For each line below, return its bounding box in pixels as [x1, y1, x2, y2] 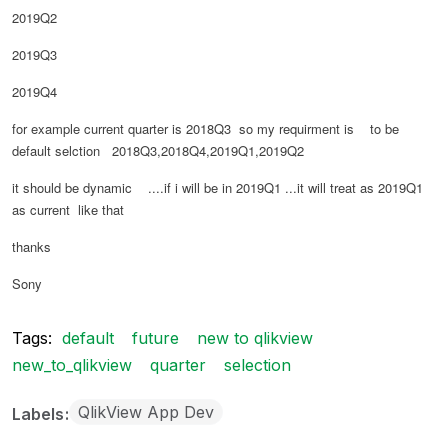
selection [224, 354, 291, 375]
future [132, 327, 179, 348]
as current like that [12, 199, 124, 219]
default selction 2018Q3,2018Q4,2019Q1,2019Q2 [12, 140, 304, 160]
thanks [12, 236, 51, 256]
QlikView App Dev [78, 401, 214, 422]
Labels [12, 403, 68, 424]
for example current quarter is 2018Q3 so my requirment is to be [12, 118, 399, 138]
